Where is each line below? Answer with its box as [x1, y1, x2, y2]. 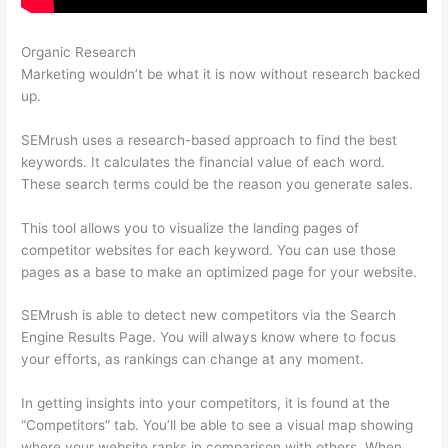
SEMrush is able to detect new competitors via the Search [21, 307, 397, 324]
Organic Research [21, 43, 141, 60]
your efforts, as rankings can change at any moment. [21, 351, 365, 368]
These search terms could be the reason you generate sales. [21, 175, 414, 192]
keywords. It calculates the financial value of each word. [21, 153, 386, 170]
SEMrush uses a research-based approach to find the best [21, 131, 398, 148]
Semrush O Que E [140, 43, 254, 60]
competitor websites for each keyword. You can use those [21, 241, 397, 258]
